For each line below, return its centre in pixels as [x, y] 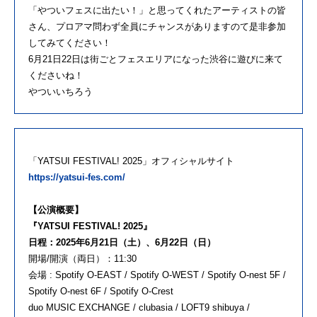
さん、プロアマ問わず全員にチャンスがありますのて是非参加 [157, 27]
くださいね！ [56, 76]
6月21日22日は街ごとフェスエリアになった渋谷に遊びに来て [156, 59]
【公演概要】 [56, 210]
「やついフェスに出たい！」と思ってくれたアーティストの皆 [157, 11]
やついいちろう [60, 92]
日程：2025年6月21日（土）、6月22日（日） [122, 243]
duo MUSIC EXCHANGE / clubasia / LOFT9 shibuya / [139, 308]
